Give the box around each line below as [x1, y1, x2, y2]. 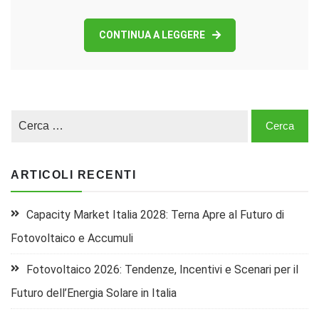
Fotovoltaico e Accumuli [11, 231, 133, 245]
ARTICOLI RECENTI [11, 168, 136, 181]
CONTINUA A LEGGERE [98, 28, 205, 41]
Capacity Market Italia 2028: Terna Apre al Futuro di [26, 207, 284, 221]
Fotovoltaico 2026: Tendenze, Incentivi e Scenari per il [26, 262, 298, 276]
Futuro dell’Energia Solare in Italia [11, 286, 177, 300]
